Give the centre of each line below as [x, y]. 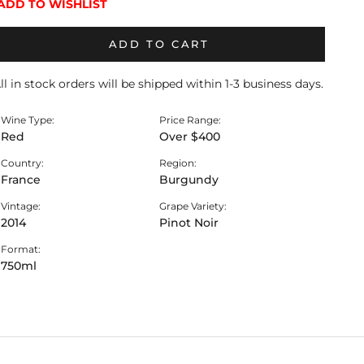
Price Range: [190, 120]
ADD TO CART [159, 43]
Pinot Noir [188, 223]
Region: [178, 163]
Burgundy [188, 180]
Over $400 [189, 137]
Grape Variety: [193, 206]
